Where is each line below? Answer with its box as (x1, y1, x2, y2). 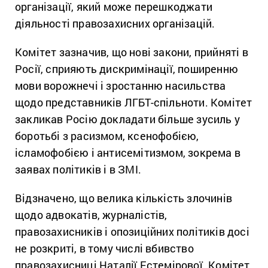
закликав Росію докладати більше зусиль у (15, 112, 240, 126)
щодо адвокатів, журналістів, (15, 208, 167, 222)
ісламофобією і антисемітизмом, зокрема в (15, 145, 241, 160)
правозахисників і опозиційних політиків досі (15, 224, 249, 239)
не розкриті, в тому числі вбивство (15, 241, 194, 255)
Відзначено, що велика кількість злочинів (15, 191, 233, 205)
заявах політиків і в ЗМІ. (15, 162, 141, 176)
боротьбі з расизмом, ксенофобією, (15, 129, 199, 143)
